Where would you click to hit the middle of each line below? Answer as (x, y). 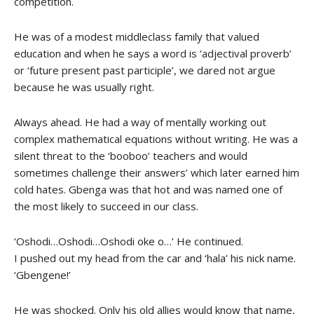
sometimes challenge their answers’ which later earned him (157, 172)
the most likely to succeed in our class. (106, 206)
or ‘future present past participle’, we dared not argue (145, 70)
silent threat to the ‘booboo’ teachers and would (131, 155)
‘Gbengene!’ (42, 274)
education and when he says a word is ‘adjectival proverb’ (153, 53)
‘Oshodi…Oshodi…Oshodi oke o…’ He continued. (129, 241)
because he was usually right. (84, 87)
